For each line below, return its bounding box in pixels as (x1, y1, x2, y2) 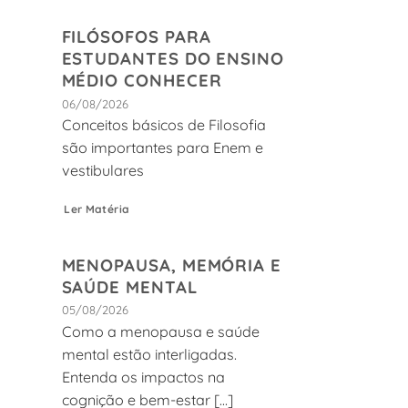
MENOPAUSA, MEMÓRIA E (61, 253, 282, 276)
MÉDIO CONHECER (61, 69, 222, 92)
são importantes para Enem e (61, 138, 263, 158)
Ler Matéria (64, 202, 130, 217)
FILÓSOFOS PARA (61, 25, 211, 48)
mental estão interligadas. (61, 345, 237, 364)
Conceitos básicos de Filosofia (61, 116, 266, 135)
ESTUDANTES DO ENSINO (61, 47, 285, 70)
